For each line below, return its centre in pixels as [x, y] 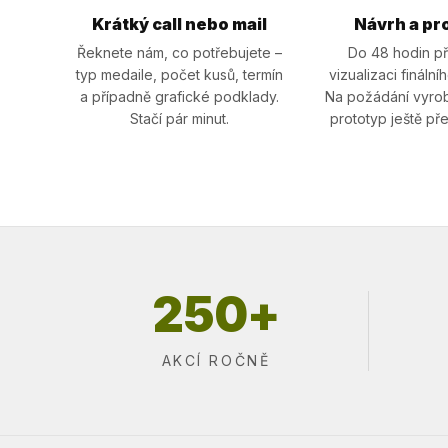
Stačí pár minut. [179, 118]
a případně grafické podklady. [179, 96]
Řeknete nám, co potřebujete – [179, 52]
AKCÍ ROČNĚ [216, 360]
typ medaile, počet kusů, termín [179, 74]
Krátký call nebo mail [179, 24]
